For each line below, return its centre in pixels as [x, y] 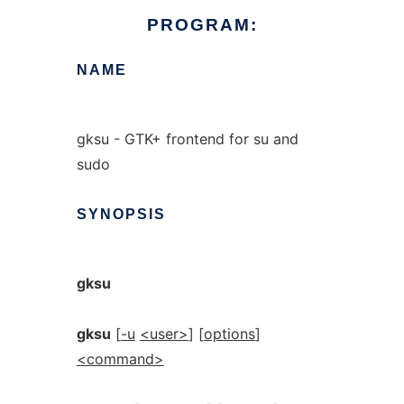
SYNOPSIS [121, 214]
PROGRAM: [202, 25]
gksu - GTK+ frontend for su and [187, 139]
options [229, 334]
